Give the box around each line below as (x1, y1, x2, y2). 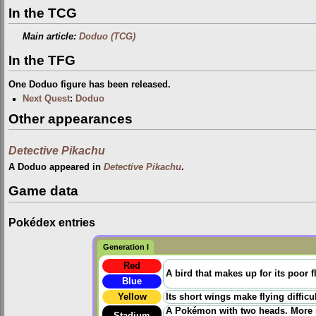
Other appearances (8, 111, 133, 126)
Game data (8, 183, 78, 199)
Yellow (117, 291, 147, 302)
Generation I (102, 242, 149, 251)
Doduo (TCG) (79, 32, 136, 42)
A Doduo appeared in (8, 162, 104, 173)
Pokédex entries (8, 216, 95, 229)
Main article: (23, 32, 80, 42)
